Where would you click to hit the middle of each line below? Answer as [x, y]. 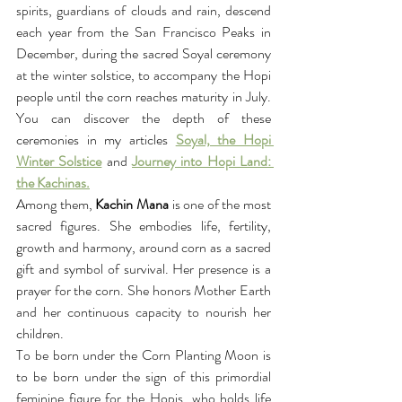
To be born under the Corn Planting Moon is [144, 355]
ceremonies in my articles [96, 140]
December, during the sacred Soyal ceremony [144, 53]
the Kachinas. [53, 183]
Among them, [54, 204]
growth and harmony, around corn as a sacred [144, 247]
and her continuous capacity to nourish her [144, 312]
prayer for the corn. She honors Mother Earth [144, 290]
